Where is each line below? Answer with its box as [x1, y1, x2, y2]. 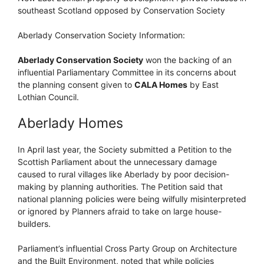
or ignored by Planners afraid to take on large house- [18, 206, 222, 216]
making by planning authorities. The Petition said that [18, 181, 223, 192]
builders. [18, 218, 51, 229]
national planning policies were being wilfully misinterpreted [18, 193, 246, 204]
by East [187, 79, 219, 90]
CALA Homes [134, 79, 187, 90]
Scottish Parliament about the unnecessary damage [18, 156, 217, 167]
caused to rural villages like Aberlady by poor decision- [18, 169, 229, 179]
